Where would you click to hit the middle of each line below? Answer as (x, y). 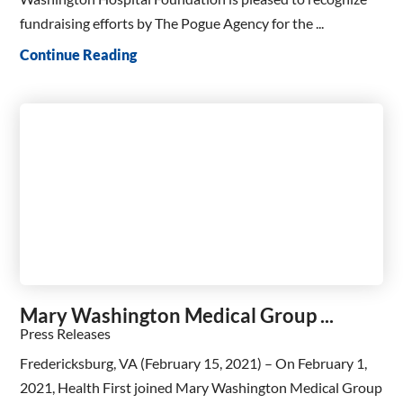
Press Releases (66, 333)
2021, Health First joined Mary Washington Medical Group (201, 388)
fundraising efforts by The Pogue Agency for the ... (172, 22)
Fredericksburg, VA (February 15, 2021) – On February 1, (194, 363)
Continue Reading (79, 55)
